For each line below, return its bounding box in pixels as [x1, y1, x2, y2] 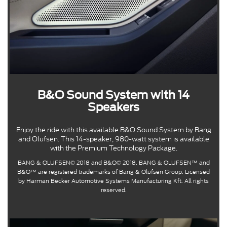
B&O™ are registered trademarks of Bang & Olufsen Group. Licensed [17, 168, 210, 176]
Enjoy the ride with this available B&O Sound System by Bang [16, 125, 211, 135]
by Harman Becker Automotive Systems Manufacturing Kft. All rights [18, 177, 209, 185]
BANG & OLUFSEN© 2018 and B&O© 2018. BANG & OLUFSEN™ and [17, 159, 210, 167]
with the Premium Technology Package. [50, 143, 177, 154]
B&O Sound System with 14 [37, 88, 190, 102]
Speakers [88, 100, 139, 114]
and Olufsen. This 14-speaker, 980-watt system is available [18, 134, 209, 144]
